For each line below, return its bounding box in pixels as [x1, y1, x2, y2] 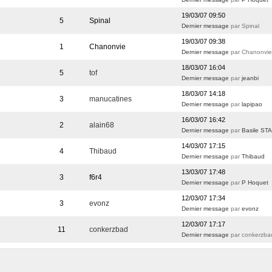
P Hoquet [242, 179, 269, 186]
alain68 [89, 121, 115, 129]
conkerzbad [89, 225, 129, 234]
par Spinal [229, 22, 260, 29]
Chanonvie [89, 42, 128, 51]
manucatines [89, 95, 132, 103]
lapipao [242, 101, 263, 107]
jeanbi [242, 75, 259, 81]
